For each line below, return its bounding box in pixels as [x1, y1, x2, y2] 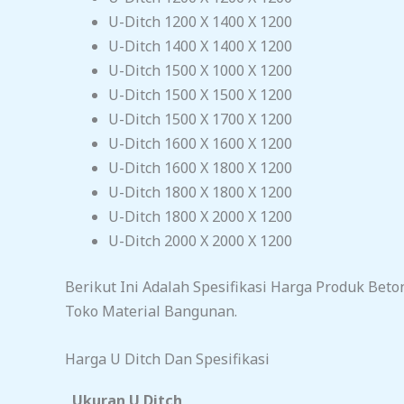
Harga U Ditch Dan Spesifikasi [65, 349, 270, 369]
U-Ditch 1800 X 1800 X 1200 [108, 182, 292, 203]
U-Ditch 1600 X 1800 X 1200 [108, 158, 292, 179]
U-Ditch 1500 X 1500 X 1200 [108, 85, 292, 106]
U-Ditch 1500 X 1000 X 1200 [108, 60, 292, 81]
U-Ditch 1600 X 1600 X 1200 [108, 133, 292, 154]
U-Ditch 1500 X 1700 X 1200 [108, 109, 292, 130]
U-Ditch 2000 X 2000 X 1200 [108, 231, 292, 252]
